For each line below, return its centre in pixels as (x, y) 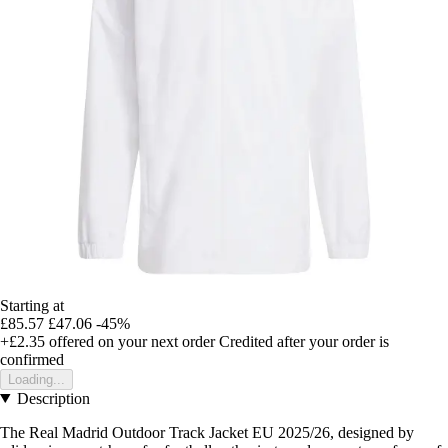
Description (53, 398)
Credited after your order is (304, 341)
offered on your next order (130, 341)
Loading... (36, 379)
